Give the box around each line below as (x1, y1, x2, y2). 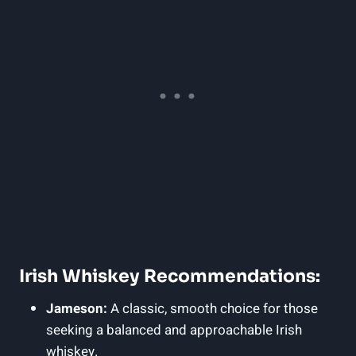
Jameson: (46, 298, 107, 319)
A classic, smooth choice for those (107, 298, 318, 319)
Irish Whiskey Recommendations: (19, 265, 320, 287)
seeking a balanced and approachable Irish (46, 319, 302, 340)
